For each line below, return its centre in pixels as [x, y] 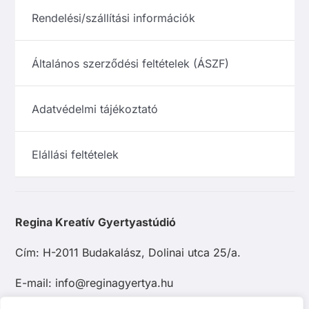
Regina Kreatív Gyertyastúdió [96, 222]
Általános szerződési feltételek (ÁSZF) [131, 63]
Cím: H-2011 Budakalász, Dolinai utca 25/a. [128, 253]
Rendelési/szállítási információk [114, 18]
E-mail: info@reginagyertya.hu [94, 283]
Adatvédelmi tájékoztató [95, 109]
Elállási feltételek [76, 154]
